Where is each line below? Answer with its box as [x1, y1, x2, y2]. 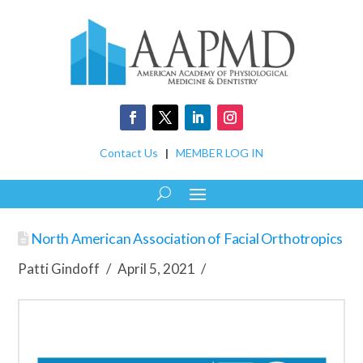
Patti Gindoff [18, 260, 100, 278]
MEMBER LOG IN [176, 146, 263, 160]
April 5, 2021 [117, 260, 195, 278]
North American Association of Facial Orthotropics [28, 229, 344, 248]
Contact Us [100, 146, 158, 160]
